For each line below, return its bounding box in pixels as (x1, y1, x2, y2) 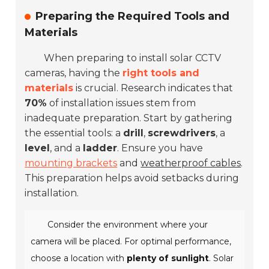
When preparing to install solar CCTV (44, 52, 222, 64)
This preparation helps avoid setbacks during (25, 172, 240, 184)
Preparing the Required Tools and (35, 10, 230, 23)
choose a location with (31, 253, 127, 264)
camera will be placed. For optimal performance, (31, 236, 232, 247)
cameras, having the (25, 67, 123, 79)
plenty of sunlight (127, 253, 210, 264)
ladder (83, 142, 118, 154)
